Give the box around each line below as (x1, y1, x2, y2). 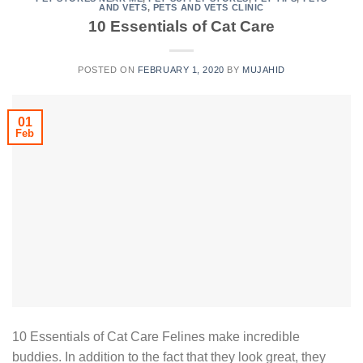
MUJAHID (241, 64, 285, 75)
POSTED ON (78, 64, 138, 75)
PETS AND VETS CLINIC (152, 2, 264, 13)
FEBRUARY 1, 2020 (137, 64, 224, 75)
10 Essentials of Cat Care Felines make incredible (12, 330, 300, 344)
